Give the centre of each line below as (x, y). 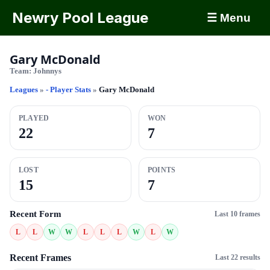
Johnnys (47, 71)
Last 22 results (238, 257)
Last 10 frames (237, 214)
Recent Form (36, 214)
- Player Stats (69, 89)
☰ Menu (229, 18)
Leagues (24, 89)
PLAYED (34, 118)
